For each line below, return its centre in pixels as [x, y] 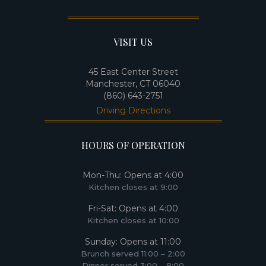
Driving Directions [133, 111]
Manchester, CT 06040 [133, 84]
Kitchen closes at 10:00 [133, 221]
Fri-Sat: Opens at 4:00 [133, 209]
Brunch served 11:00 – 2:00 [133, 254]
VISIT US [133, 42]
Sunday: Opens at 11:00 [133, 242]
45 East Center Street [133, 72]
